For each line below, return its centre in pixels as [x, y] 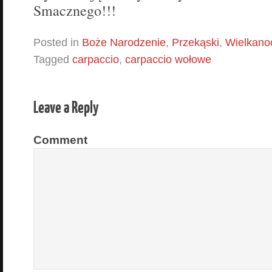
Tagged [53, 60]
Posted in [58, 43]
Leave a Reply [66, 107]
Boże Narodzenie [124, 43]
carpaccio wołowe [168, 60]
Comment [60, 140]
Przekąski [195, 43]
